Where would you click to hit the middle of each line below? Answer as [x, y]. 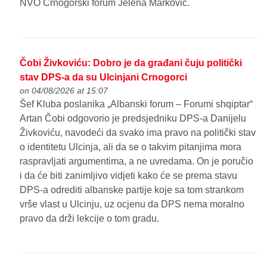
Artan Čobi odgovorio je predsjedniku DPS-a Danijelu [133, 118]
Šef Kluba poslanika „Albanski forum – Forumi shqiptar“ [136, 104]
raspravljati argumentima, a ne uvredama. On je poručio [137, 161]
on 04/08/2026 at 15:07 [64, 90]
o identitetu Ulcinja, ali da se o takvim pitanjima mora [131, 147]
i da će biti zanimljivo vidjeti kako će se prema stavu [129, 175]
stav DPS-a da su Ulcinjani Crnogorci [104, 77]
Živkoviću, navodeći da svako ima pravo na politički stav [138, 132]
